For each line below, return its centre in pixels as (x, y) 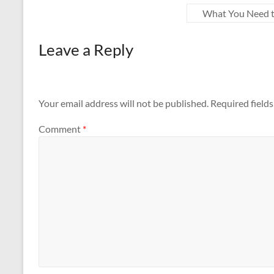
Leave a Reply (86, 50)
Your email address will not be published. (124, 103)
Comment (61, 128)
